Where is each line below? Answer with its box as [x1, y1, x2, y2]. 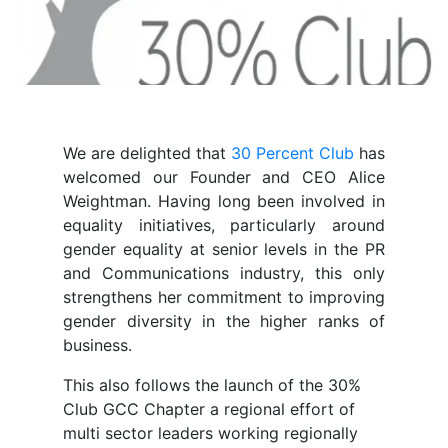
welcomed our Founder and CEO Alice [63, 167, 385, 188]
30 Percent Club [231, 143, 354, 164]
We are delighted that [63, 143, 231, 164]
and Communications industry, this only [63, 263, 385, 284]
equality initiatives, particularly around [63, 215, 385, 236]
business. [63, 335, 132, 356]
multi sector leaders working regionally [63, 423, 358, 444]
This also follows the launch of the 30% [63, 375, 361, 396]
